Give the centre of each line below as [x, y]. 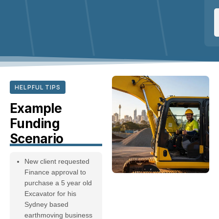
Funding [35, 123]
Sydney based [46, 204]
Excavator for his [50, 193]
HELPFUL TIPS [38, 87]
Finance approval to [55, 172]
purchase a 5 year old [58, 183]
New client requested [57, 161]
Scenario [37, 138]
